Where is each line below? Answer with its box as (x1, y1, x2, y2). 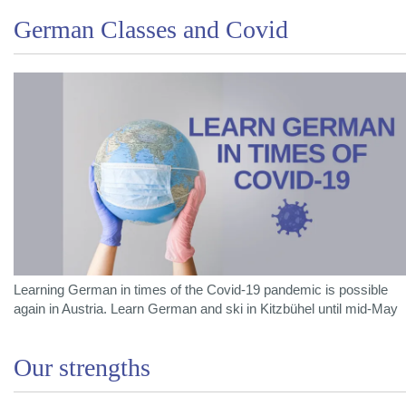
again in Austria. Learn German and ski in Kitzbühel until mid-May (14, 301, 398, 316)
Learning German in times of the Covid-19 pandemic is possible (14, 282, 388, 297)
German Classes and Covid (14, 14, 288, 43)
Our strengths (14, 353, 150, 382)
